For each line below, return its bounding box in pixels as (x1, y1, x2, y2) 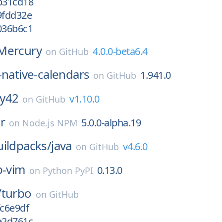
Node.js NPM (22, 117, 77, 129)
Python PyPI (42, 165, 93, 176)
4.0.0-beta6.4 (93, 45, 148, 58)
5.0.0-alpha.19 (81, 116, 141, 129)
